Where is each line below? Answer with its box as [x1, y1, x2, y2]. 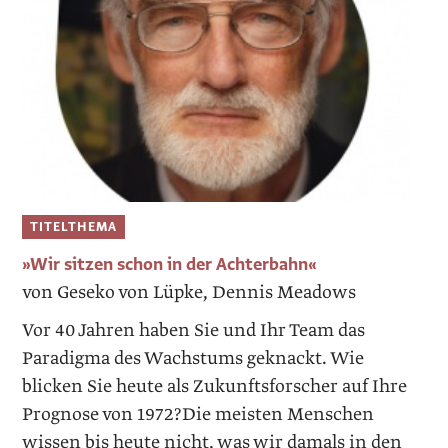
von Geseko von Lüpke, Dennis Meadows [22, 279, 357, 305]
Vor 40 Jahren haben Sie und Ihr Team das [22, 317, 366, 343]
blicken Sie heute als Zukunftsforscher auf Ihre [22, 373, 408, 399]
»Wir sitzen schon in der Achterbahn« [22, 252, 318, 276]
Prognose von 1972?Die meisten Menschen [22, 401, 375, 427]
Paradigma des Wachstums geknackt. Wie [22, 345, 365, 371]
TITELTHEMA [30, 218, 118, 237]
